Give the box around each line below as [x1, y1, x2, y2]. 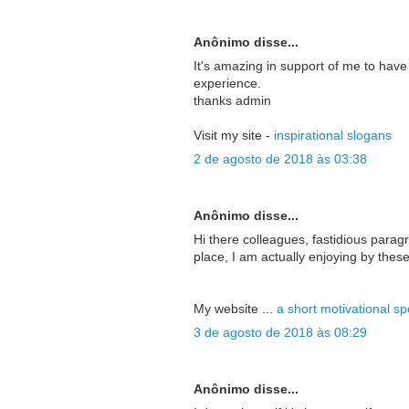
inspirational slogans [273, 128, 392, 143]
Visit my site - [193, 128, 274, 143]
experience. [193, 76, 261, 91]
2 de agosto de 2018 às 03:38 [193, 152, 367, 167]
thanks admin [193, 93, 271, 109]
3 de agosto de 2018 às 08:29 [193, 325, 367, 341]
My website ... [193, 301, 277, 317]
